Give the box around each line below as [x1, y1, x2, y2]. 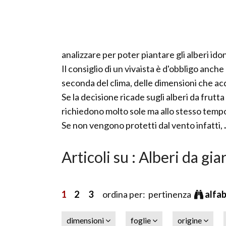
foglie [131, 215, 152, 225]
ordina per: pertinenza [93, 189, 194, 200]
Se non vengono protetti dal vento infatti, [62, 120, 222, 131]
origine [178, 215, 203, 225]
